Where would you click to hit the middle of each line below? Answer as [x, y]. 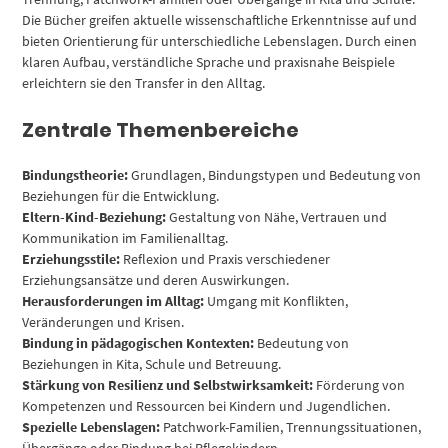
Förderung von [359, 384]
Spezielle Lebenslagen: [91, 426]
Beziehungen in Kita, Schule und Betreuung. [152, 363]
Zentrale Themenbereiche [161, 129]
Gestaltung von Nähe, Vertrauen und [277, 216]
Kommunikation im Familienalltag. [125, 237]
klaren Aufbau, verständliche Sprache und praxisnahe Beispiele [209, 61]
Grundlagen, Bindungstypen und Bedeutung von [275, 174]
